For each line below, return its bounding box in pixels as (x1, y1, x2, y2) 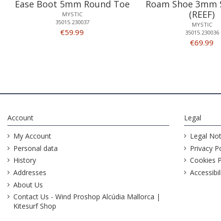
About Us (13, 180, 43, 189)
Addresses (13, 167, 46, 177)
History (13, 155, 36, 165)
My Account (13, 131, 51, 141)
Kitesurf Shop (13, 201, 56, 211)
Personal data (13, 143, 58, 153)
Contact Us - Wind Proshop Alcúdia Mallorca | (13, 192, 160, 202)
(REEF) (189, 8, 215, 21)
